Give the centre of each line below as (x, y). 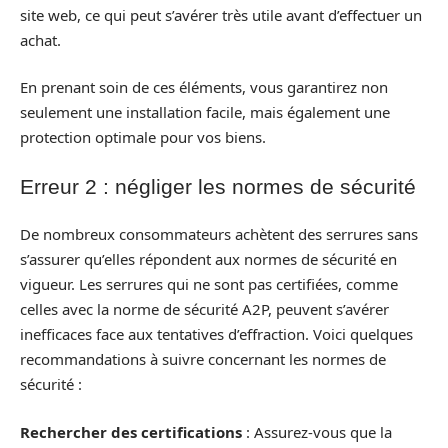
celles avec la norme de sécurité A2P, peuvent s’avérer (204, 309)
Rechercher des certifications (131, 431)
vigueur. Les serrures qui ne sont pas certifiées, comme (209, 284)
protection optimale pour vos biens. (143, 137)
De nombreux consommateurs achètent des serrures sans (219, 234)
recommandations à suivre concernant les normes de (203, 359)
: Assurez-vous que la (317, 431)
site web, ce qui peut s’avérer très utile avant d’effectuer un (221, 14)
